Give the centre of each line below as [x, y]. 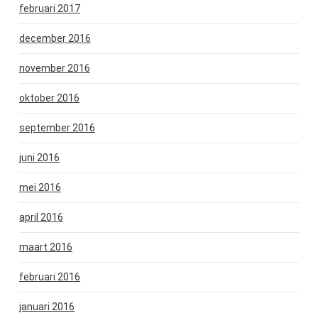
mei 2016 [40, 187]
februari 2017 [49, 8]
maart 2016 [45, 247]
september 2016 [57, 127]
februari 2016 [49, 276]
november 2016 [54, 68]
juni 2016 [39, 157]
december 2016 [55, 38]
